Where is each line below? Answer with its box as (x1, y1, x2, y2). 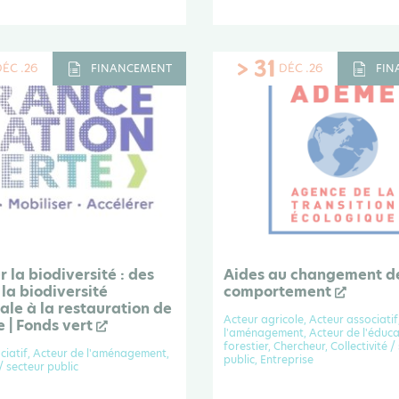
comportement (224, 281, 335, 303)
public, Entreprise (224, 352, 313, 368)
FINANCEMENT (91, 61, 172, 77)
